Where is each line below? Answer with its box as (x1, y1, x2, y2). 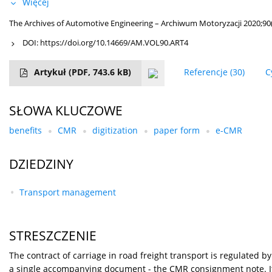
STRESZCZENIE (9, 227, 97, 245)
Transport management (19, 186, 116, 199)
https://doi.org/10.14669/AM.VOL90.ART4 (40, 37, 188, 49)
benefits (9, 124, 42, 137)
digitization (92, 124, 138, 137)
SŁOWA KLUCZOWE (9, 102, 123, 120)
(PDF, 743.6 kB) (69, 66, 131, 78)
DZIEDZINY (9, 155, 73, 173)
